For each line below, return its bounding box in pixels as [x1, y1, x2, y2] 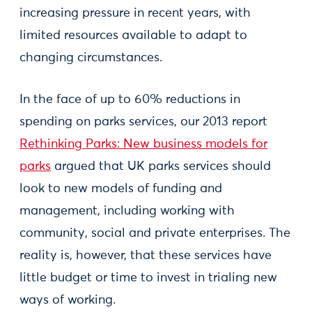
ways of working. [19, 294, 116, 306]
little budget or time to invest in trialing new [19, 272, 277, 284]
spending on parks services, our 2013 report [19, 116, 267, 128]
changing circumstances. [19, 52, 162, 64]
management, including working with [19, 205, 235, 217]
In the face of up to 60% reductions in [19, 93, 240, 106]
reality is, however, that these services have [19, 249, 272, 262]
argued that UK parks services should [51, 160, 271, 173]
